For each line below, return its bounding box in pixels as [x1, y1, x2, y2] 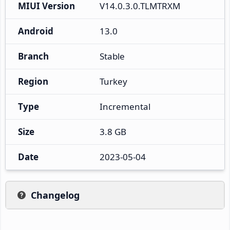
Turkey [100, 75, 127, 87]
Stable [100, 50, 125, 62]
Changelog [31, 188, 80, 201]
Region [18, 75, 48, 87]
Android [18, 25, 53, 37]
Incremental [100, 100, 150, 112]
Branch [18, 50, 49, 62]
